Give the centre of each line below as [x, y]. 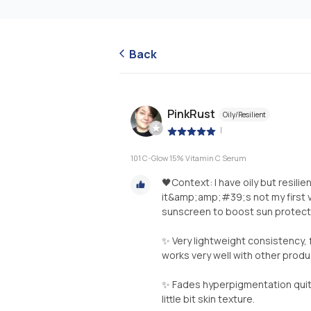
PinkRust [191, 114]
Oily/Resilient [244, 115]
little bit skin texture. [208, 299]
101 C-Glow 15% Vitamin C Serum [188, 158]
